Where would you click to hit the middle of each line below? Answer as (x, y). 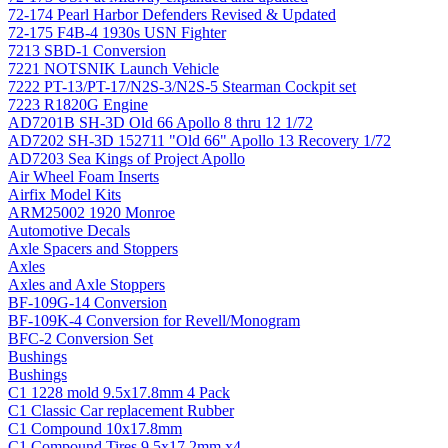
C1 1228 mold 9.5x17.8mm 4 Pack (119, 392)
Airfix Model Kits (64, 194)
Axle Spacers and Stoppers (93, 248)
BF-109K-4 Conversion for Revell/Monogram (154, 320)
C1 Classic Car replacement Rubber (121, 410)
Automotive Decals (69, 230)
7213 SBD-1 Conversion (87, 50)
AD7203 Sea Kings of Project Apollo (126, 158)
